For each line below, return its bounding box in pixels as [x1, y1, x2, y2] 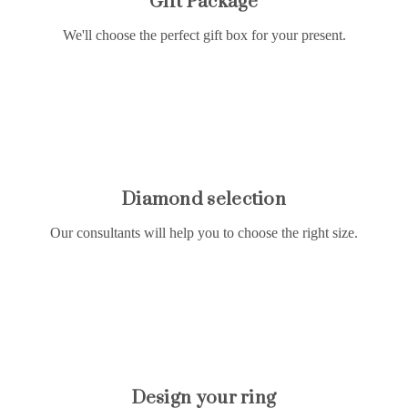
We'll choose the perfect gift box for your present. [62, 26, 346, 43]
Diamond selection [121, 188, 287, 212]
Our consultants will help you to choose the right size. [50, 225, 358, 241]
